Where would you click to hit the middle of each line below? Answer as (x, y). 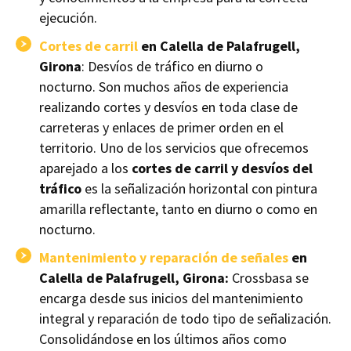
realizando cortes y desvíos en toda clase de (168, 107)
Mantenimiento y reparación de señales (164, 258)
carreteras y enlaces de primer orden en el (161, 128)
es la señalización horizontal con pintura (199, 189)
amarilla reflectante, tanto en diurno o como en (178, 209)
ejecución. (68, 18)
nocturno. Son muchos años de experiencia (164, 87)
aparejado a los (85, 168)
